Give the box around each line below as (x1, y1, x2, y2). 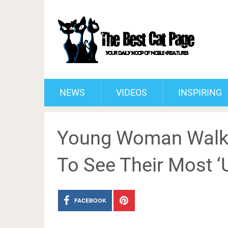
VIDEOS (116, 87, 147, 98)
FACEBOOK (74, 196, 106, 204)
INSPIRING (178, 87, 222, 98)
